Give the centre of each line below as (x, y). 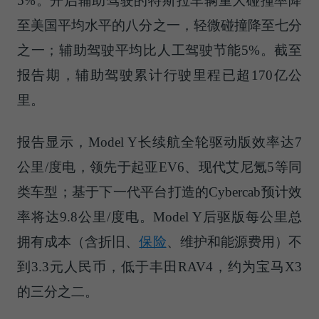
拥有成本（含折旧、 (78, 242)
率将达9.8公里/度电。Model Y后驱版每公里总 (159, 217)
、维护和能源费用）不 (234, 242)
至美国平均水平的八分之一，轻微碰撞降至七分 (159, 26)
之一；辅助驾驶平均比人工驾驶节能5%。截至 (159, 51)
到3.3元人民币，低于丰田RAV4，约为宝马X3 (159, 267)
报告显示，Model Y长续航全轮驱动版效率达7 (159, 142)
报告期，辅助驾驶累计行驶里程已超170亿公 (159, 75)
